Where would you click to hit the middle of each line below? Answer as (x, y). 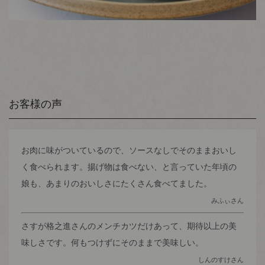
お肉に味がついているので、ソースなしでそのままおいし (129, 150)
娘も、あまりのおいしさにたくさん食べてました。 (116, 183)
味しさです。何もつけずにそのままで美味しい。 (112, 242)
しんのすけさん (221, 259)
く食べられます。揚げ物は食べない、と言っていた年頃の (129, 167)
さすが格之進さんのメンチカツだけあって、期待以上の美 (129, 226)
